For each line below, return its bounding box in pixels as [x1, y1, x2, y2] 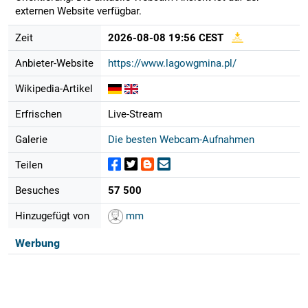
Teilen [14, 158, 43, 171]
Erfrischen [14, 107, 62, 120]
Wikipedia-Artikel [14, 82, 93, 95]
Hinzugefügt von [14, 209, 89, 222]
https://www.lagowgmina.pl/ [107, 56, 236, 69]
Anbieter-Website [14, 56, 93, 69]
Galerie [14, 133, 47, 146]
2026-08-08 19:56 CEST [107, 31, 223, 44]
